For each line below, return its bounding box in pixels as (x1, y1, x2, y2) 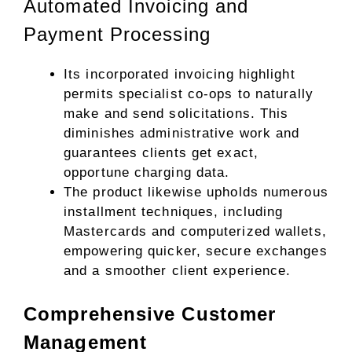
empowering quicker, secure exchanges (64, 243, 328, 258)
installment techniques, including (64, 203, 284, 219)
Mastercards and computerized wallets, (64, 223, 327, 239)
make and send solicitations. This (64, 105, 289, 121)
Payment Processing (24, 23, 211, 45)
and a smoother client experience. (64, 262, 291, 278)
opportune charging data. (64, 164, 230, 180)
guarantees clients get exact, (64, 145, 258, 160)
